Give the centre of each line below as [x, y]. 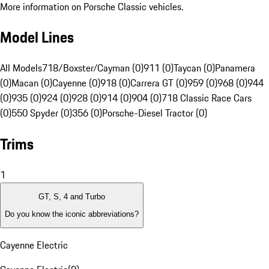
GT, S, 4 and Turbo [72, 197]
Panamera [235, 68]
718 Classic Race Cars [207, 98]
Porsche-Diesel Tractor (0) [155, 113]
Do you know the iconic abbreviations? [72, 214]
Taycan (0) [194, 68]
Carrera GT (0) [159, 83]
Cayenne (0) [76, 83]
